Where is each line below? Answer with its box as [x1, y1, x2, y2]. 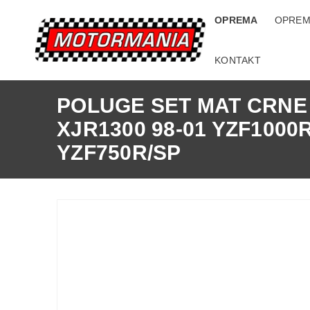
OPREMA [215, 15, 258, 26]
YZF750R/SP [57, 141, 181, 164]
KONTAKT [215, 55, 261, 66]
